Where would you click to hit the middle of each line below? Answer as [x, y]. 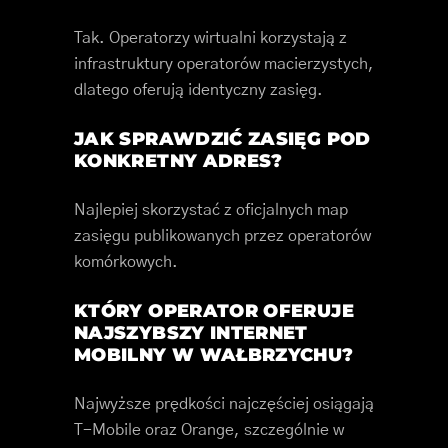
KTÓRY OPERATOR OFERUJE [214, 311]
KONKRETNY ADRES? [178, 161]
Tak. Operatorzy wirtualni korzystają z [210, 38]
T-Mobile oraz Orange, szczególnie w [209, 430]
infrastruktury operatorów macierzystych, [224, 64]
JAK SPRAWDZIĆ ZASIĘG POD [222, 139]
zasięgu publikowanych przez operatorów [222, 236]
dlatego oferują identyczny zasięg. [198, 90]
